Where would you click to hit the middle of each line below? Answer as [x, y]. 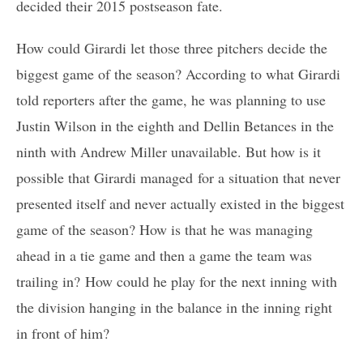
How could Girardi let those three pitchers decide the [172, 47]
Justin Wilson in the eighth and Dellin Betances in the [175, 125]
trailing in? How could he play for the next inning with [177, 281]
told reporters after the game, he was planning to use [171, 99]
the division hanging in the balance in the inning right [174, 307]
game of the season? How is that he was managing [164, 229]
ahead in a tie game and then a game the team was [164, 255]
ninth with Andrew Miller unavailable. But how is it [169, 151]
